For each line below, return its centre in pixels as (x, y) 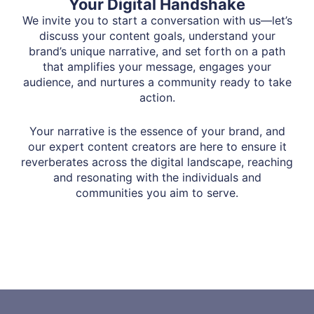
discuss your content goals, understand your (157, 36)
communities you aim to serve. (157, 193)
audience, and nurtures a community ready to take (157, 82)
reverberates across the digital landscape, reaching (157, 162)
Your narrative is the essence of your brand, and (157, 131)
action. (157, 98)
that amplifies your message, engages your (157, 67)
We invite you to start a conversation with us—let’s (157, 21)
